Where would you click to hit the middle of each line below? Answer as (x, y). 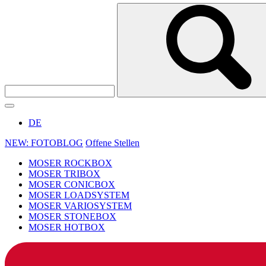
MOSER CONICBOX (72, 185)
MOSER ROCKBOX (70, 163)
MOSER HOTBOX (67, 227)
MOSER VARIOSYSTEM (80, 206)
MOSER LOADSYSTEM (79, 195)
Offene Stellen (113, 143)
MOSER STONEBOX (72, 217)
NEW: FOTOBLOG (44, 143)
